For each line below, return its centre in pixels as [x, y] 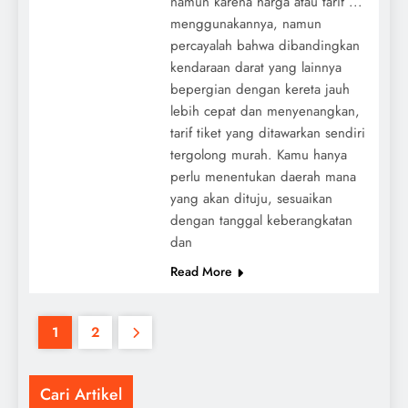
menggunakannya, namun [245, 23]
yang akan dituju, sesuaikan [251, 198]
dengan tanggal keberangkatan [261, 220]
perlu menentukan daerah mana [263, 176]
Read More [201, 271]
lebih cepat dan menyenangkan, [265, 111]
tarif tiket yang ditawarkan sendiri [267, 133]
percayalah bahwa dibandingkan [265, 45]
